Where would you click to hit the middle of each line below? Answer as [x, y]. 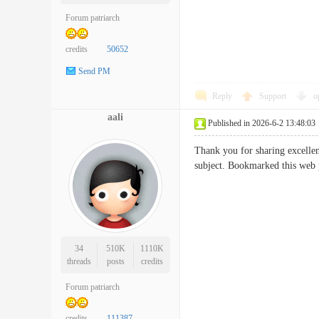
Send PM [94, 72]
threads [79, 261]
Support [274, 96]
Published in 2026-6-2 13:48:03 [262, 123]
